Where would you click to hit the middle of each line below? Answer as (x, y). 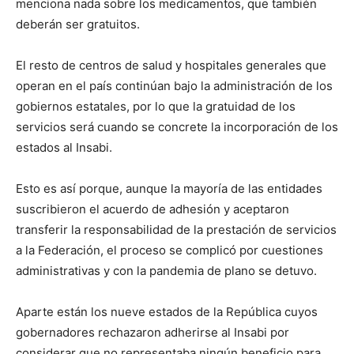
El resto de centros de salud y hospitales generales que (171, 66)
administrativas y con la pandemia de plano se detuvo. (166, 271)
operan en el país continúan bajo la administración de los (174, 86)
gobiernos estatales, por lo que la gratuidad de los (156, 107)
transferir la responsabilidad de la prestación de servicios (176, 230)
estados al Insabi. (64, 148)
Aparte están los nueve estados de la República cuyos (167, 312)
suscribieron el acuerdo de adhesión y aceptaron (153, 209)
